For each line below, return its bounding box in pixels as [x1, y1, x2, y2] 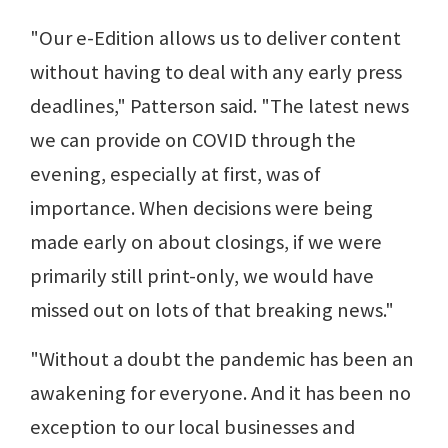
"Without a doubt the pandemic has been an [30, 345, 414, 372]
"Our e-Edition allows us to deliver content [30, 24, 401, 51]
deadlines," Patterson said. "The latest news [30, 92, 409, 119]
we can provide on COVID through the [30, 126, 356, 153]
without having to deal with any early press [30, 58, 402, 85]
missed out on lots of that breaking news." [30, 296, 394, 323]
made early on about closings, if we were [30, 228, 382, 255]
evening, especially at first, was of [30, 160, 321, 187]
